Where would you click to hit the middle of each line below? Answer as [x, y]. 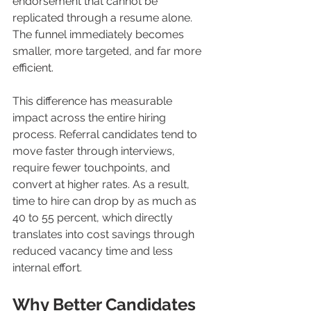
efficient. [33, 68]
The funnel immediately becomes [100, 35]
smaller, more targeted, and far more [108, 51]
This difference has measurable [94, 101]
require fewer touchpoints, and [93, 168]
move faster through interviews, [95, 151]
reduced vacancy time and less [94, 251]
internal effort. [47, 268]
